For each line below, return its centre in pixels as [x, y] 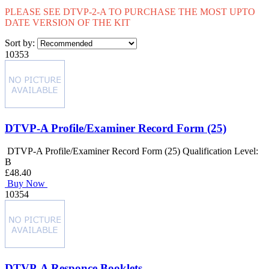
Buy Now [26, 184]
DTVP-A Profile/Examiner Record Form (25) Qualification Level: [133, 151]
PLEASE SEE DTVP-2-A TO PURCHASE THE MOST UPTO [130, 11]
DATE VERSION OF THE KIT [68, 22]
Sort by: [21, 43]
